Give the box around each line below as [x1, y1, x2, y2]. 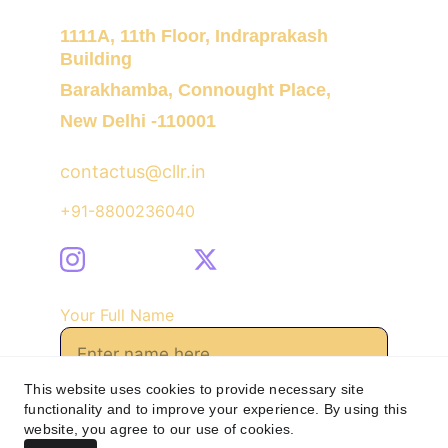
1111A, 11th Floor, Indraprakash [60, 26, 333, 46]
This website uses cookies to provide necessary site [24, 381, 364, 397]
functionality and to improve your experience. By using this [24, 401, 407, 417]
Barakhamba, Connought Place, [60, 80, 331, 100]
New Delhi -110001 [60, 111, 216, 131]
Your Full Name [60, 305, 174, 325]
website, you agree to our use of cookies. [24, 421, 295, 437]
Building [60, 49, 132, 69]
